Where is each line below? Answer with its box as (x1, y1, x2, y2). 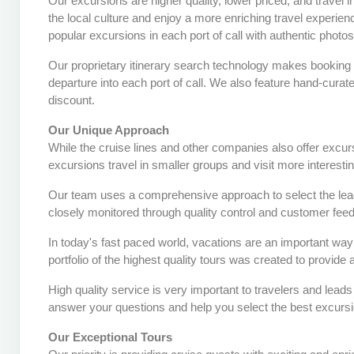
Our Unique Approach (48, 123, 169, 137)
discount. (48, 93, 95, 107)
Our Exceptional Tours (48, 330, 172, 344)
